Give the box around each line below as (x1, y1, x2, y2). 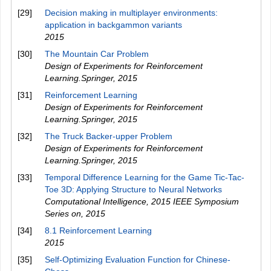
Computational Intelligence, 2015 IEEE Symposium (45, 197, 239, 206)
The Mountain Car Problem (45, 49, 149, 59)
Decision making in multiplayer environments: (45, 8, 218, 18)
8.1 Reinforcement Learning (45, 226, 152, 235)
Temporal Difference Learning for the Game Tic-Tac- (45, 172, 244, 182)
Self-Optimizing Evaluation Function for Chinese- (45, 255, 230, 264)
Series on (45, 209, 81, 218)
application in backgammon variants (45, 20, 182, 30)
